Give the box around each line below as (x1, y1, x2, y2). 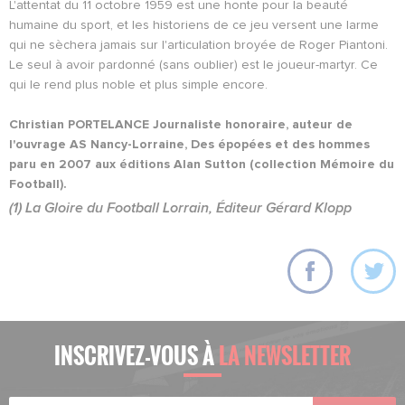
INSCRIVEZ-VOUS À (54, 338, 219, 372)
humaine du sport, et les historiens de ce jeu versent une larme (9, 18, 379, 32)
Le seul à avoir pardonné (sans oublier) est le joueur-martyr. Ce (9, 58, 378, 71)
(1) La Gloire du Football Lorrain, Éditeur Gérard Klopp (9, 200, 352, 215)
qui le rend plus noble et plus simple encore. (9, 78, 268, 91)
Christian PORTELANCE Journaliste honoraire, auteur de (9, 118, 353, 131)
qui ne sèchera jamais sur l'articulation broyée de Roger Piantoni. (9, 38, 388, 52)
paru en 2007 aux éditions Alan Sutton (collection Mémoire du (9, 157, 394, 171)
